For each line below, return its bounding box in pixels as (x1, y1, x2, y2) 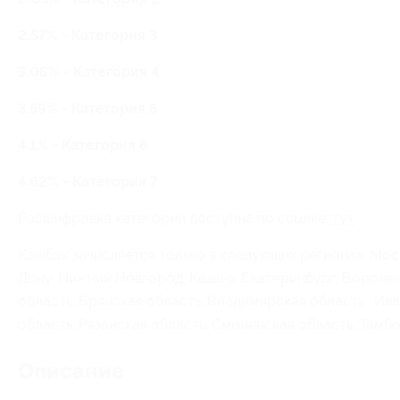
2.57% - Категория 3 (18, 27, 157, 44)
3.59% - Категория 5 (18, 100, 157, 117)
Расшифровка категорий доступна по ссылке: (18, 210, 332, 227)
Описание (18, 359, 125, 384)
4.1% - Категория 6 (18, 137, 148, 154)
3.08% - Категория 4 (18, 63, 159, 80)
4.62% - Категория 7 (18, 173, 158, 190)
